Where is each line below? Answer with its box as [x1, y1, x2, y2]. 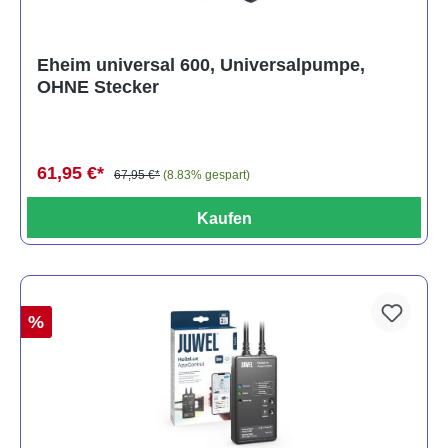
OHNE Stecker [37, 77, 159, 98]
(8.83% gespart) [163, 168, 250, 183]
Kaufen [196, 210, 252, 228]
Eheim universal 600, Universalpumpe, [37, 55, 365, 76]
